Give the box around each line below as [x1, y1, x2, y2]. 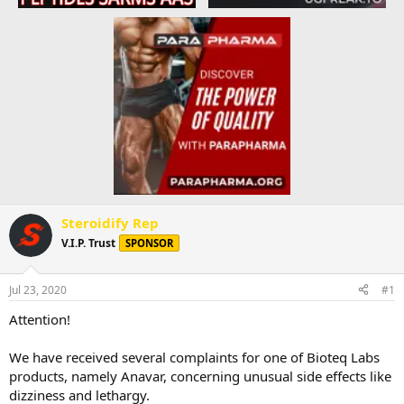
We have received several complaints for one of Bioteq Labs [9, 347, 380, 366]
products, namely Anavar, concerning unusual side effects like [9, 366, 391, 385]
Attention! [9, 309, 70, 328]
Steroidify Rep [61, 214, 159, 233]
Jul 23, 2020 [9, 281, 67, 298]
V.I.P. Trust [61, 235, 115, 252]
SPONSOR [125, 236, 173, 251]
